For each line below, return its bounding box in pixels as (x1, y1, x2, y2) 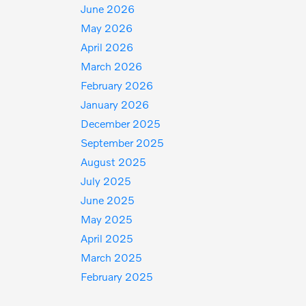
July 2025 (81, 174, 132, 187)
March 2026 (81, 59, 143, 72)
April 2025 (81, 232, 134, 245)
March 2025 (81, 251, 143, 264)
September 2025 (81, 136, 165, 149)
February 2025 (81, 270, 154, 283)
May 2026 (81, 21, 133, 34)
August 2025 (81, 155, 147, 168)
